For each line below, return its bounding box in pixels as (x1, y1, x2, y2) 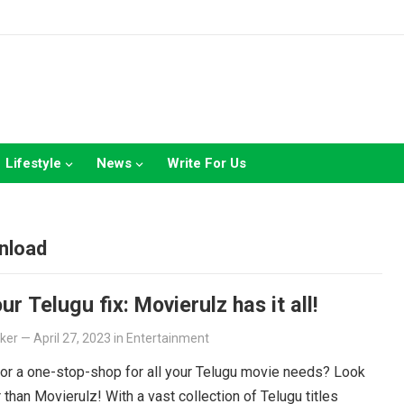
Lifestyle (5, 155, 61, 171)
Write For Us (167, 155, 246, 171)
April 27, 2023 (33, 331, 111, 345)
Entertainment (126, 331, 209, 345)
